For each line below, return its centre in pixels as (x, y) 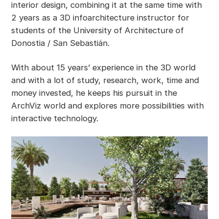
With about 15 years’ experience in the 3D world (103, 67)
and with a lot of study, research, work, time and (105, 80)
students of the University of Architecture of (97, 31)
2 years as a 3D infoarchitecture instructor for (100, 18)
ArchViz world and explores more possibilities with (107, 105)
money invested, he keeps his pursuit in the (94, 93)
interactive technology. (55, 118)
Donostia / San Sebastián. (60, 43)
